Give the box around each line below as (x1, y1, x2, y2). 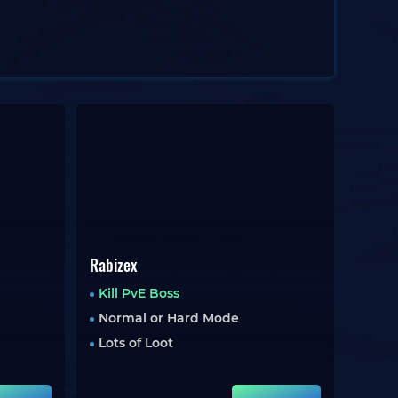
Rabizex (89, 253, 137, 276)
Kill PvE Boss (98, 285, 179, 301)
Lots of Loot (98, 335, 173, 351)
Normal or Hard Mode (98, 310, 239, 326)
